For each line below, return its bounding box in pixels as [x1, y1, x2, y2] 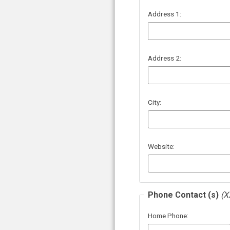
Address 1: [148, 10, 181, 18]
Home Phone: [148, 211, 188, 220]
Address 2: [148, 54, 181, 63]
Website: [148, 142, 175, 151]
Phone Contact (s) [148, 189, 221, 200]
